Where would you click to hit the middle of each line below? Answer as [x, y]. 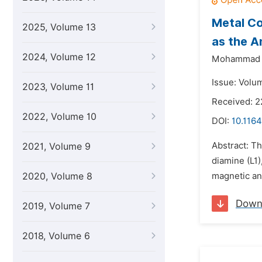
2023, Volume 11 [58, 87]
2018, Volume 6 [56, 236]
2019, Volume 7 [56, 206]
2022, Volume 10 [59, 117]
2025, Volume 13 [59, 27]
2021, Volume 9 [56, 146]
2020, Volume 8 [57, 176]
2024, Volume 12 [59, 57]
